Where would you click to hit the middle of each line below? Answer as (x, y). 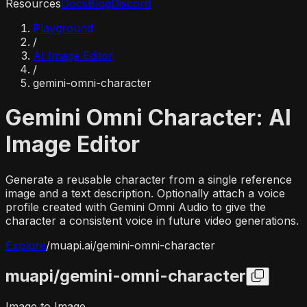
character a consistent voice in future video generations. (152, 220)
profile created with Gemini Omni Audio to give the (136, 207)
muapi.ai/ (73, 245)
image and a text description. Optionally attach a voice (145, 193)
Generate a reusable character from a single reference (149, 179)
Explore (26, 245)
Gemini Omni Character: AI (148, 118)
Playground (63, 28)
